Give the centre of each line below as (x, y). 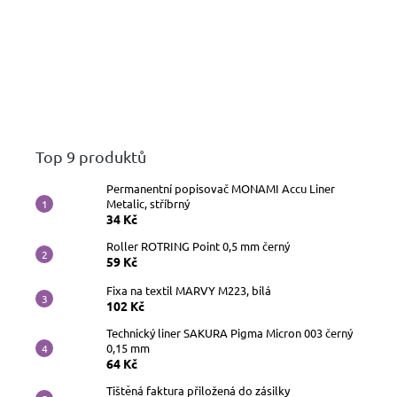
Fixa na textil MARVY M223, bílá (189, 290)
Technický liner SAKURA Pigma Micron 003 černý (230, 332)
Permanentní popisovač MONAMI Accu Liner (221, 188)
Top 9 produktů (91, 156)
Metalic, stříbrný (148, 203)
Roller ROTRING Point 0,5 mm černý (198, 245)
